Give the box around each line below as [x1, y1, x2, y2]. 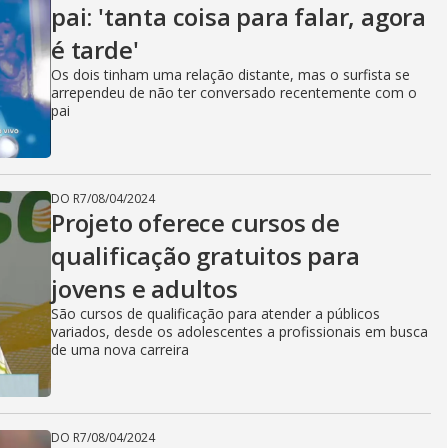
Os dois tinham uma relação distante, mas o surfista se [51, 65, 410, 84]
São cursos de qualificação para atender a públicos [51, 304, 380, 323]
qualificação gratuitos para [51, 239, 360, 272]
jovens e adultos [51, 272, 238, 305]
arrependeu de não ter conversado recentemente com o [51, 83, 417, 102]
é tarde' [51, 33, 139, 66]
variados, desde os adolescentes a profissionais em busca [51, 322, 428, 341]
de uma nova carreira [51, 340, 189, 359]
